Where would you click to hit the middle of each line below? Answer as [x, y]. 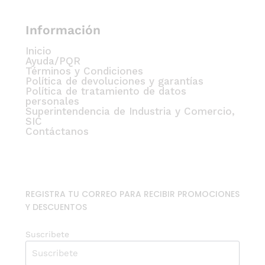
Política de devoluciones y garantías [114, 81]
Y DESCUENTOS [56, 207]
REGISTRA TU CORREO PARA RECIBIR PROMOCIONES [132, 194]
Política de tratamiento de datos [106, 91]
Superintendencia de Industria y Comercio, [130, 111]
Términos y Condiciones [84, 71]
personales [52, 101]
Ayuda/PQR [53, 61]
